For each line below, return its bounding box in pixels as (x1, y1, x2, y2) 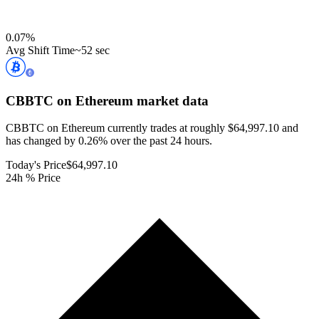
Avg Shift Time (6, 43, 75, 56)
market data (133, 93, 209, 108)
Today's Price (6, 159, 66, 172)
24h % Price (6, 172, 61, 184)
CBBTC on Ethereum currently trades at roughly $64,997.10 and (6, 122, 298, 135)
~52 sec (75, 43, 110, 56)
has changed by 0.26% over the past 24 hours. (6, 135, 212, 147)
